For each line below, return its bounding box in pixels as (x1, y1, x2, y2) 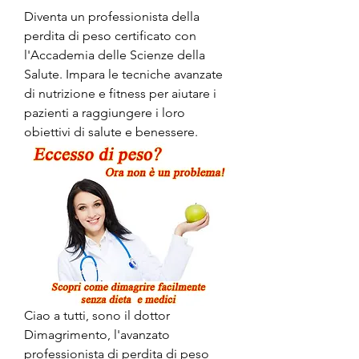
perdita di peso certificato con (24, 27, 196, 43)
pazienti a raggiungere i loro (24, 104, 185, 120)
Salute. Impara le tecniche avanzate (24, 66, 223, 82)
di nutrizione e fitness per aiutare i (24, 85, 216, 101)
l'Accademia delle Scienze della (24, 46, 205, 63)
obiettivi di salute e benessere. (24, 123, 198, 139)
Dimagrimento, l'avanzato (24, 326, 170, 342)
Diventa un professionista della (24, 8, 200, 24)
